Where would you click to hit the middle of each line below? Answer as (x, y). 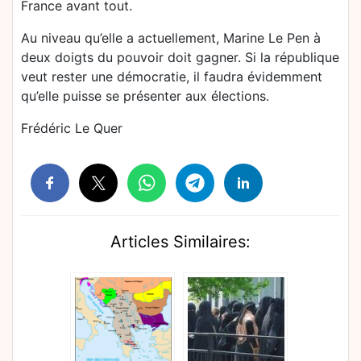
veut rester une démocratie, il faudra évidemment (172, 77)
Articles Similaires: (180, 242)
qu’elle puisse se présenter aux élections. (145, 96)
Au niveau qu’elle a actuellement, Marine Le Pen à (171, 38)
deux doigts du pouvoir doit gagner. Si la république (180, 57)
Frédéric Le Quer (72, 128)
